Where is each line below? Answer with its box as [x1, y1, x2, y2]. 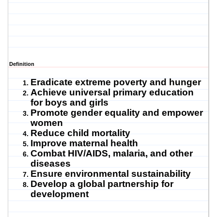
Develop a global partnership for [31, 179, 173, 189]
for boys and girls [31, 97, 108, 108]
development [31, 189, 89, 200]
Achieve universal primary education [31, 87, 194, 98]
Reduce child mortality [31, 128, 130, 139]
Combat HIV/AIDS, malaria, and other [31, 148, 193, 159]
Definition [9, 61, 34, 67]
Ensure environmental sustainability [31, 169, 191, 179]
